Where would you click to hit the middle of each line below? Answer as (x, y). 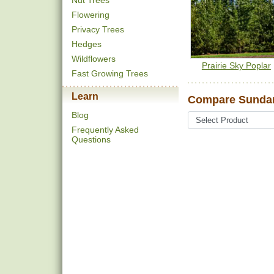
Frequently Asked (105, 130)
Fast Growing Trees (110, 73)
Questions (91, 139)
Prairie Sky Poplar (236, 66)
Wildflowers (94, 59)
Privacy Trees (98, 29)
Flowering (91, 15)
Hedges (87, 44)
